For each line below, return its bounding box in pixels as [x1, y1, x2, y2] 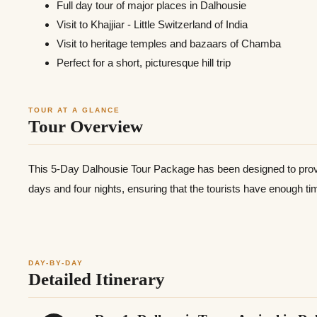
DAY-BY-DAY [28, 259, 83, 267]
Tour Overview [28, 117, 143, 137]
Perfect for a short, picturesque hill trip [57, 57, 231, 69]
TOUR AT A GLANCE [28, 106, 120, 115]
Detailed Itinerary [28, 270, 165, 289]
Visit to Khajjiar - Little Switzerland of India [57, 18, 248, 31]
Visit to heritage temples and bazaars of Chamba [57, 38, 281, 50]
